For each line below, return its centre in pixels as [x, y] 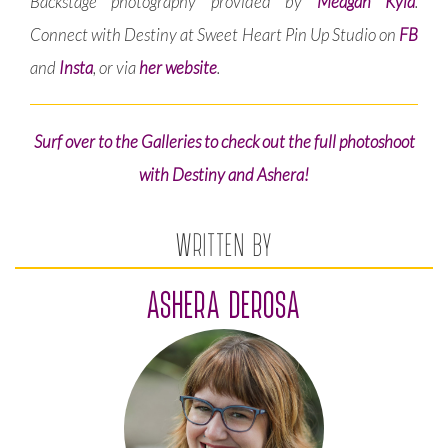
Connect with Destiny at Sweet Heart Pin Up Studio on [214, 35]
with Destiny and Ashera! [224, 175]
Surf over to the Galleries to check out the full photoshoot [224, 142]
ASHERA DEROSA [224, 304]
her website [178, 68]
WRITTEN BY [224, 244]
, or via [116, 68]
